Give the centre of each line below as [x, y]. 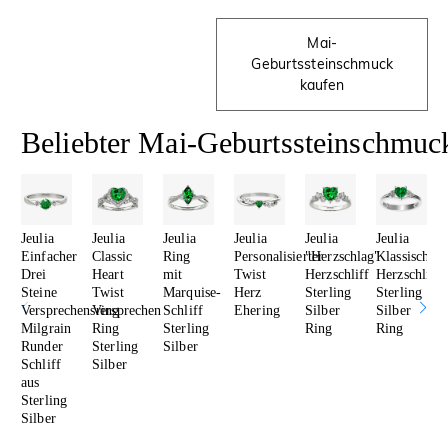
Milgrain [46, 328]
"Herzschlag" [343, 256]
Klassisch [403, 256]
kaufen [322, 84]
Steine [39, 292]
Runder [42, 346]
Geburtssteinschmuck [322, 63]
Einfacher [49, 256]
